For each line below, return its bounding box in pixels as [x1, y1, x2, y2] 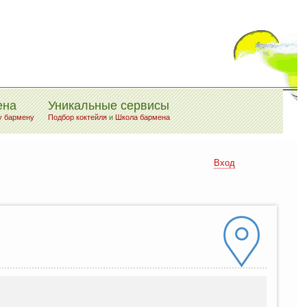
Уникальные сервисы [48, 99, 169, 112]
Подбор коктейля [48, 113, 107, 121]
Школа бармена [115, 113, 170, 121]
